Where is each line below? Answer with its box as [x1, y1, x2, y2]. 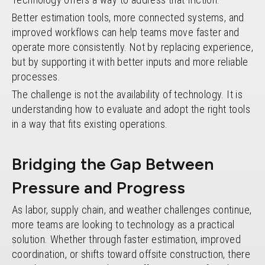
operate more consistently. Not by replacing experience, [12, 40, 253, 53]
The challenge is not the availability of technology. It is [12, 88, 243, 101]
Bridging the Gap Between [12, 153, 214, 174]
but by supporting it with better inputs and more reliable [12, 55, 248, 68]
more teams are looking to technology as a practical [12, 218, 235, 231]
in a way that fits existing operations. [12, 117, 168, 130]
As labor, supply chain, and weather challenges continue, [12, 203, 252, 216]
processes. [12, 70, 61, 83]
